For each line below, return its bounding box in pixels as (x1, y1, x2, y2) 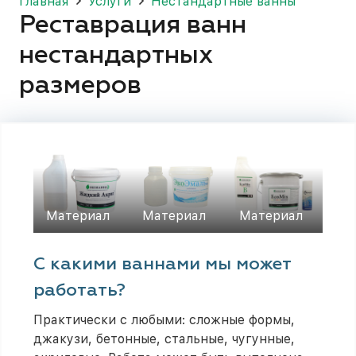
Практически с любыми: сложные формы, (33, 312, 295, 328)
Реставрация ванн (19, 12, 246, 38)
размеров (19, 72, 141, 99)
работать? (33, 282, 126, 300)
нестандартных (19, 42, 214, 68)
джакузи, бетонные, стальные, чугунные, (33, 331, 295, 347)
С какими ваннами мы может (33, 256, 291, 274)
